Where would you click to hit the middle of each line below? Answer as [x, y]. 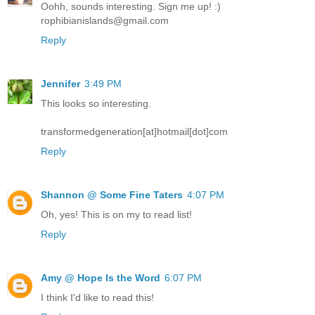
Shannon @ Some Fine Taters [112, 195]
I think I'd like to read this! [97, 297]
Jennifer [60, 84]
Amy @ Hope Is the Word [101, 277]
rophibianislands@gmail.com [105, 21]
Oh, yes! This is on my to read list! [116, 214]
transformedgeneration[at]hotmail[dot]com [134, 132]
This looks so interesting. [96, 104]
